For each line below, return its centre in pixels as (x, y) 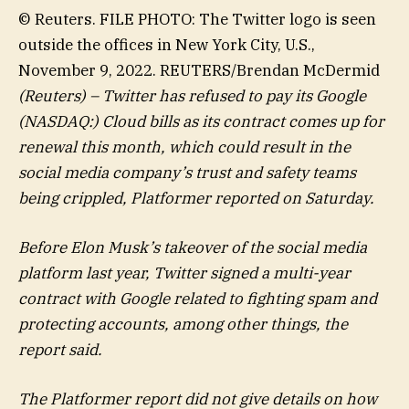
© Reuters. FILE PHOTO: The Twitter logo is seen (197, 19)
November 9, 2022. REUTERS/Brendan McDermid (199, 70)
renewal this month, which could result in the (184, 147)
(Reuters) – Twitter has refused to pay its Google (192, 95)
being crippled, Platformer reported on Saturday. (196, 198)
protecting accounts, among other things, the (183, 325)
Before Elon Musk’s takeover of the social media (193, 248)
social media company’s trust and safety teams (187, 172)
